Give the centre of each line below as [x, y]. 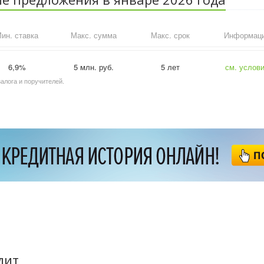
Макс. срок [170, 35]
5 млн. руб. [93, 67]
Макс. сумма [93, 35]
